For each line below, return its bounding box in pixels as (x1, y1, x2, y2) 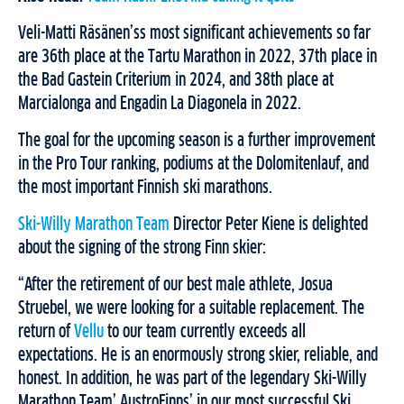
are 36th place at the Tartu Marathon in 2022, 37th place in (18, 48, 377, 67)
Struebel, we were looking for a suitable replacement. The (18, 299, 364, 318)
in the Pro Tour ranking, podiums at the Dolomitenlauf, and (18, 155, 369, 174)
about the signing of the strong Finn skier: (18, 239, 266, 258)
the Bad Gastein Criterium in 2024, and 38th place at (18, 71, 334, 90)
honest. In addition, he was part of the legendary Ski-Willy (18, 370, 367, 389)
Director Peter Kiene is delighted (170, 216, 368, 234)
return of (18, 323, 74, 342)
